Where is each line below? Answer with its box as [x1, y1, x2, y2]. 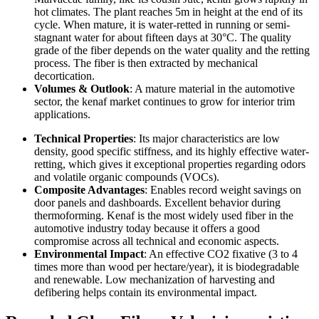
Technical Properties [34, 132, 133, 145]
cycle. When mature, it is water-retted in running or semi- [34, 18, 290, 31]
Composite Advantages [34, 183, 145, 196]
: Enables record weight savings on [145, 183, 301, 196]
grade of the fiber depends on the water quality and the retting [34, 43, 310, 56]
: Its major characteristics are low [133, 132, 280, 145]
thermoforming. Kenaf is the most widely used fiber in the [34, 209, 293, 221]
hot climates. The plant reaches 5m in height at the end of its [34, 5, 303, 18]
